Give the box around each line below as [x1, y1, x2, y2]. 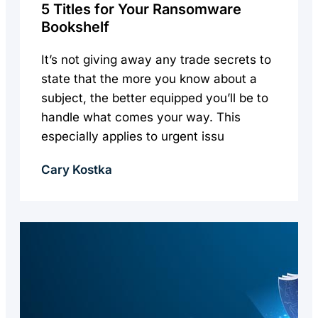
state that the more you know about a [41, 72, 257, 86]
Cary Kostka [41, 163, 112, 177]
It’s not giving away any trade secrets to [41, 53, 271, 67]
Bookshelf [41, 18, 109, 35]
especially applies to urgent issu [41, 129, 224, 143]
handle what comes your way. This [41, 110, 241, 124]
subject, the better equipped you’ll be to [41, 91, 268, 105]
